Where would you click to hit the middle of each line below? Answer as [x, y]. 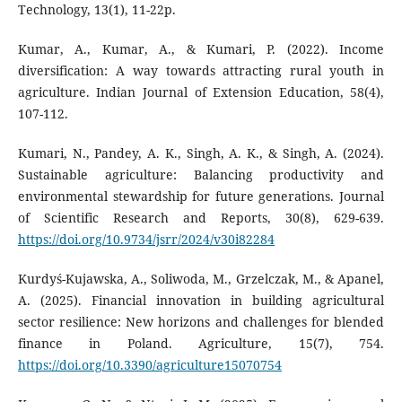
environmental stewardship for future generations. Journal [201, 197]
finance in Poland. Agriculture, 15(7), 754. [201, 344]
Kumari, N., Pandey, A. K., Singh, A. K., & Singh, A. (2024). [201, 153]
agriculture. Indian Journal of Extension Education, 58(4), [201, 92]
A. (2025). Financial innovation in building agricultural [201, 301]
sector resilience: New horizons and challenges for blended [201, 322]
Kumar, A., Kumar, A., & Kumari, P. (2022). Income [201, 49]
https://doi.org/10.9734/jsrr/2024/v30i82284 [146, 240]
